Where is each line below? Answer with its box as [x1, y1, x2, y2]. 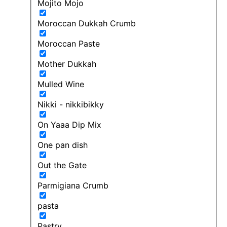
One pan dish [37, 139, 88, 150]
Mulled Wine [37, 79, 84, 89]
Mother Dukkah [37, 58, 96, 69]
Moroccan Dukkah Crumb [37, 18, 136, 28]
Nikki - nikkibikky [37, 99, 104, 109]
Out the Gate [37, 160, 87, 170]
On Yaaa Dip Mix [37, 119, 101, 130]
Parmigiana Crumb [37, 180, 108, 191]
